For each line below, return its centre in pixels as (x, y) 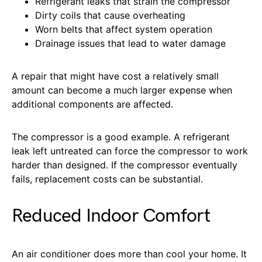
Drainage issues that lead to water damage (130, 43)
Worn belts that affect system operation (124, 29)
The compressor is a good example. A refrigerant (121, 137)
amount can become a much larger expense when (122, 90)
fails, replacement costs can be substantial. (107, 179)
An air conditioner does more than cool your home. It (129, 254)
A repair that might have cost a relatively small (115, 76)
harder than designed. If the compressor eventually (125, 165)
